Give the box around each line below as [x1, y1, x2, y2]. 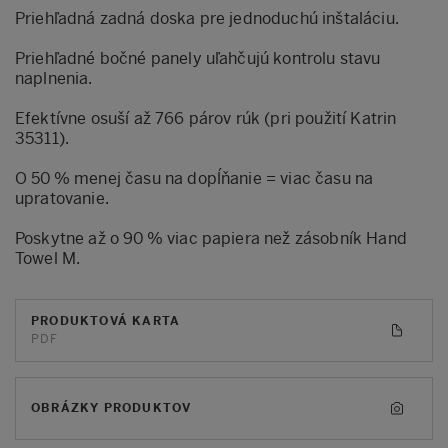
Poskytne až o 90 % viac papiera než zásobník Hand [15, 228, 407, 248]
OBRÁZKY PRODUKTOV [31, 401, 192, 415]
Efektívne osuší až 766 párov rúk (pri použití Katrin [15, 108, 397, 128]
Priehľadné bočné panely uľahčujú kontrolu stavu [15, 48, 381, 68]
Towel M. [15, 248, 81, 268]
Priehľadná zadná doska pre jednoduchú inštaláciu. [15, 8, 399, 28]
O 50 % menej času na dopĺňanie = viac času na [15, 168, 374, 188]
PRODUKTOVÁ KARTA [31, 314, 181, 328]
